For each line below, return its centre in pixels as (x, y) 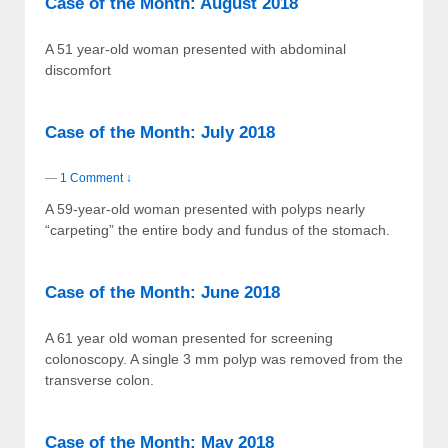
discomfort (78, 69)
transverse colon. (99, 380)
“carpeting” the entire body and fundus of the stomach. (217, 230)
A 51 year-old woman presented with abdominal (195, 48)
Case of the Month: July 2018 (160, 132)
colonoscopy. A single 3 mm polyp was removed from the (224, 359)
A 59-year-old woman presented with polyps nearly (205, 209)
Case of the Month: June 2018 (162, 293)
